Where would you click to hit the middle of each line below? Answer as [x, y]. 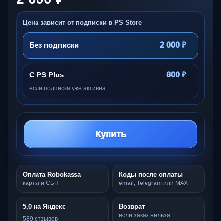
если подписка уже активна [67, 88]
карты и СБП [41, 183]
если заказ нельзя [145, 215]
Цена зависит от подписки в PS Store [82, 22]
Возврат [132, 206]
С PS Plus [46, 74]
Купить [110, 134]
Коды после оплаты [151, 174]
